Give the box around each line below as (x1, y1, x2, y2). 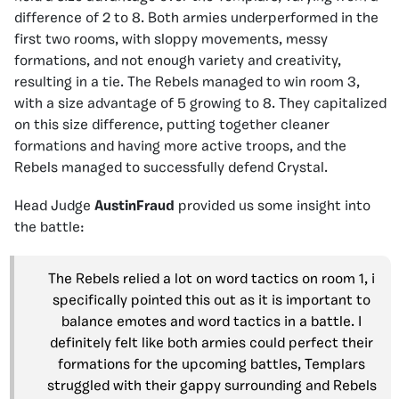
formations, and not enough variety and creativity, (14, 54, 341, 69)
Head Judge (14, 199, 94, 214)
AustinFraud (94, 199, 178, 214)
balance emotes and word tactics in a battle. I (61, 315, 362, 330)
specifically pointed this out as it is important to (53, 294, 370, 308)
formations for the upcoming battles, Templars (58, 358, 365, 372)
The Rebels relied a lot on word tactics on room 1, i (48, 273, 375, 287)
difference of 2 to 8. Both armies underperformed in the (14, 12, 379, 26)
